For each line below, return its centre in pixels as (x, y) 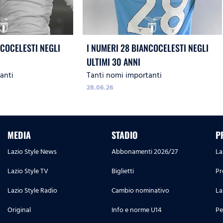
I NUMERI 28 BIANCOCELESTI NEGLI (148, 48)
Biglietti (123, 171)
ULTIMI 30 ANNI (114, 62)
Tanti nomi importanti (124, 75)
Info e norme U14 (137, 210)
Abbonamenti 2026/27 (145, 152)
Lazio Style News (32, 152)
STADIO (125, 135)
